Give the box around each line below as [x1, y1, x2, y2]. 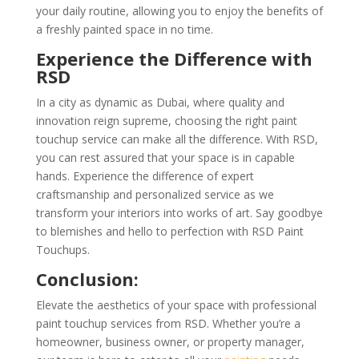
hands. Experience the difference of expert [35, 168, 254, 184]
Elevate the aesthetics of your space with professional [35, 297, 317, 313]
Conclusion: [35, 267, 139, 291]
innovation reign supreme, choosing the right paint [35, 113, 297, 128]
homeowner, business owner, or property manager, [35, 334, 305, 349]
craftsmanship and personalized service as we [35, 187, 274, 202]
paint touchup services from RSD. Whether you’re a [35, 316, 301, 331]
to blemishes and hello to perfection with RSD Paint [35, 224, 304, 239]
